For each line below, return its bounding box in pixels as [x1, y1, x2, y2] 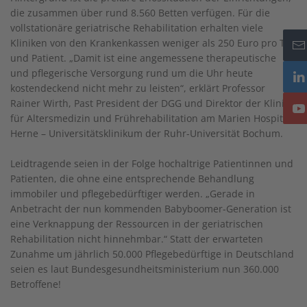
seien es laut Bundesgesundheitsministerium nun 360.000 [10, 262, 279, 275]
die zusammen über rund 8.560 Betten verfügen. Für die [10, 5, 270, 19]
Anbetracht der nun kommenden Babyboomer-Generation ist [10, 201, 291, 215]
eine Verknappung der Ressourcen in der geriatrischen [10, 217, 263, 230]
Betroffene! [10, 277, 61, 291]
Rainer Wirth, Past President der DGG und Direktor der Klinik [10, 96, 289, 110]
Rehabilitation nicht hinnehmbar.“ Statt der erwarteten [10, 232, 263, 245]
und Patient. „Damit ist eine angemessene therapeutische [10, 51, 276, 64]
